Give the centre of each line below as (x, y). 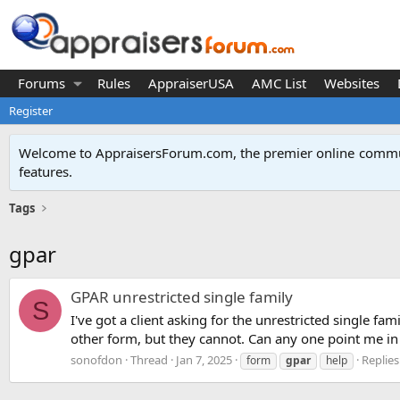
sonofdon (96, 359)
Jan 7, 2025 (204, 359)
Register (31, 111)
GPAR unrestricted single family (182, 297)
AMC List (279, 83)
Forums (42, 83)
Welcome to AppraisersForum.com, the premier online (188, 153)
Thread (149, 359)
